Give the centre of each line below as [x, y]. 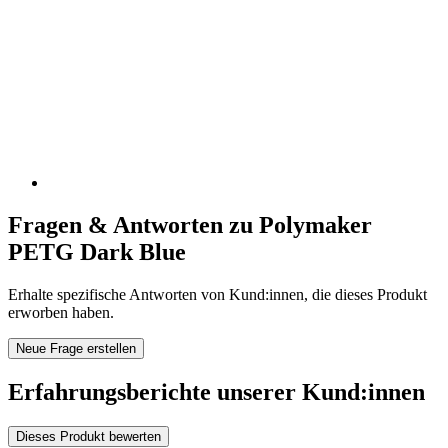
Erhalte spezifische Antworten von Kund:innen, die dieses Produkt [217, 294]
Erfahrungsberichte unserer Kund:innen [216, 391]
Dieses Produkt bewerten [88, 436]
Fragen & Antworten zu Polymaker [190, 224]
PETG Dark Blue [97, 251]
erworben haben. [61, 312]
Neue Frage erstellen [76, 348]
